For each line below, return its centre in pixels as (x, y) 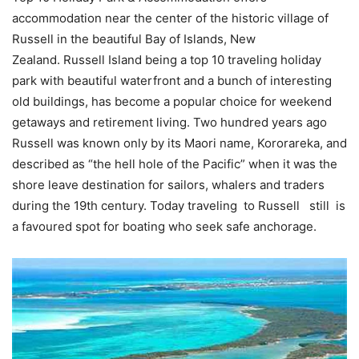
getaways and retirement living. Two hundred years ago (169, 122)
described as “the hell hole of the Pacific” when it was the (175, 164)
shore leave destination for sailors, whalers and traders (168, 185)
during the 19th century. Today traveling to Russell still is (179, 206)
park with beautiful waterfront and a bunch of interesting (172, 81)
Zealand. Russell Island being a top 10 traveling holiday (167, 60)
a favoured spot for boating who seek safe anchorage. (164, 226)
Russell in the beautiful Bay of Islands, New (134, 39)
